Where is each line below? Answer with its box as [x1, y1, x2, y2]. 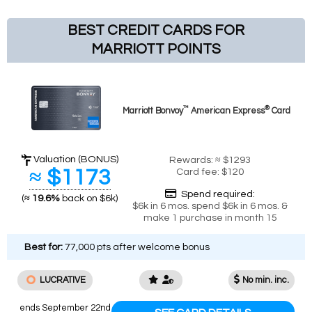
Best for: [24, 241, 63, 252]
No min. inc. [242, 275, 289, 285]
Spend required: [179, 188, 255, 199]
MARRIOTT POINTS [91, 41, 221, 56]
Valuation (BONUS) [31, 153, 118, 164]
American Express [189, 106, 265, 116]
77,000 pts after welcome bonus [63, 241, 210, 252]
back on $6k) [60, 192, 118, 203]
